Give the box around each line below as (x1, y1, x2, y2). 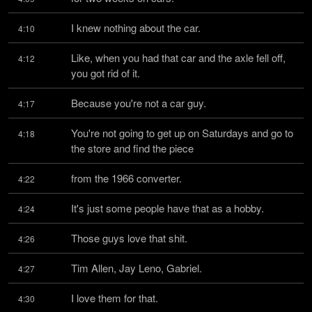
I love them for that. (71, 290, 158, 305)
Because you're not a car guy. (71, 95, 206, 110)
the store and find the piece (71, 141, 194, 155)
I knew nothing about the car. (71, 20, 201, 35)
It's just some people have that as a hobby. (71, 201, 264, 215)
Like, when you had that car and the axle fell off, (71, 50, 286, 65)
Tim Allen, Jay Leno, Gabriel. (71, 260, 202, 275)
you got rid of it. (71, 65, 140, 80)
